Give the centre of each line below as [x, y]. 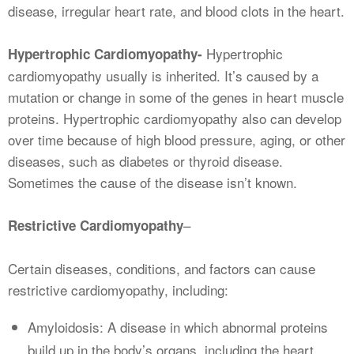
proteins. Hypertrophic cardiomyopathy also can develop [175, 119]
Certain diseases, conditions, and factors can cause [162, 269]
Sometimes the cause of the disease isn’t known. [153, 183]
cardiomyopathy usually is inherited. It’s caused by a [163, 76]
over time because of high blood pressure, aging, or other [177, 140]
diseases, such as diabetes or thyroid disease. [145, 161]
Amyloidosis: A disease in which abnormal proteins [178, 327]
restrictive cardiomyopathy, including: [118, 290]
